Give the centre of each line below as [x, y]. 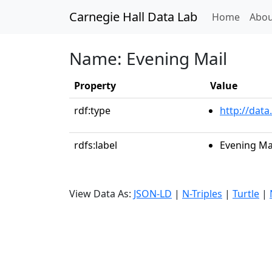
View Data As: [101, 194]
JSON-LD [153, 194]
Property [95, 86]
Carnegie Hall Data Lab [133, 17]
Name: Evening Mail [148, 58]
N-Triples [202, 194]
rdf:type [92, 110]
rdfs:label [96, 145]
